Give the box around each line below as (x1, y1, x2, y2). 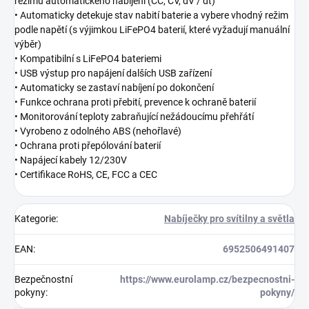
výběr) (14, 39, 41, 50)
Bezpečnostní (14, 274, 72, 286)
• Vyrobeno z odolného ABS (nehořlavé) (14, 126, 181, 137)
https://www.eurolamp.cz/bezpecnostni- (120, 274, 295, 286)
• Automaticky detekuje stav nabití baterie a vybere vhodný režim (14, 10, 288, 21)
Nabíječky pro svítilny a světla (164, 213, 295, 225)
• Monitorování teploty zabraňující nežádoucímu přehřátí (14, 111, 254, 123)
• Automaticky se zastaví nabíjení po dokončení (14, 82, 214, 94)
